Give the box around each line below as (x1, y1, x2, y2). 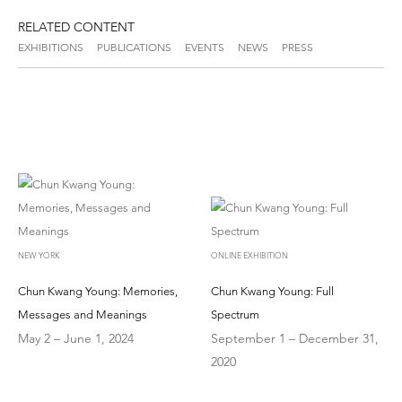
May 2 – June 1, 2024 (18, 329, 134, 346)
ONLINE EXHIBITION (211, 249, 289, 260)
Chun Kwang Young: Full (211, 284, 335, 298)
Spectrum (211, 307, 260, 321)
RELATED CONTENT (18, 18, 135, 35)
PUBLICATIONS (97, 39, 171, 54)
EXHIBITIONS (18, 39, 83, 54)
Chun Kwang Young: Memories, (18, 284, 178, 298)
